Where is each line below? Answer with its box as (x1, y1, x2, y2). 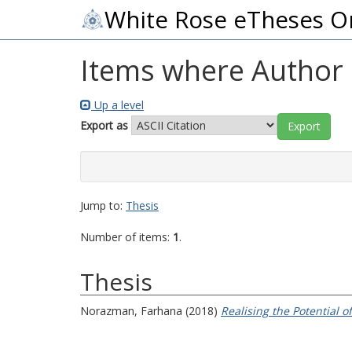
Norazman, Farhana (80, 303, 182, 318)
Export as (80, 117, 128, 133)
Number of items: (80, 229, 173, 244)
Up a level (91, 97, 144, 112)
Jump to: (80, 198, 126, 213)
